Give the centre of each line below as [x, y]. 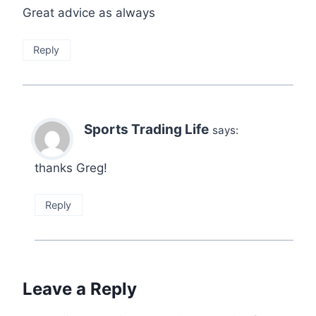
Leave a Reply [80, 288]
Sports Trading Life [146, 130]
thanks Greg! [71, 168]
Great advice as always [89, 13]
